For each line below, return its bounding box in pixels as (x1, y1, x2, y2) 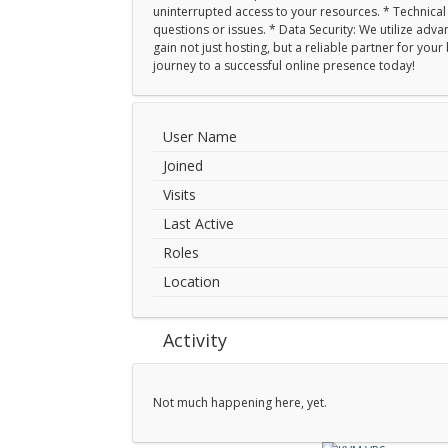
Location (163, 272, 220, 291)
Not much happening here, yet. (153, 394, 327, 411)
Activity (163, 328, 227, 352)
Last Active (163, 214, 234, 233)
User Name (163, 127, 237, 146)
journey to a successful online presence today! (153, 57, 415, 74)
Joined (163, 156, 203, 175)
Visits (163, 185, 196, 204)
